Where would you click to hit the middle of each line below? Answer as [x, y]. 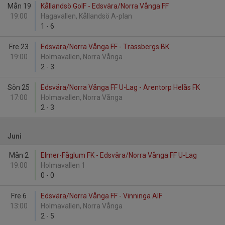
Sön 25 [19, 87]
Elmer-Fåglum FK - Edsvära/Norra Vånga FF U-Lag [119, 155]
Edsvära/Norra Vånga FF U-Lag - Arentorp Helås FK [120, 87]
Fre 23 [19, 47]
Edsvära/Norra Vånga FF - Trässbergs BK [105, 47]
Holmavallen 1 [64, 165]
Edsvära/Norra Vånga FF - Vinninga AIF [101, 196]
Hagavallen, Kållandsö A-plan [87, 16]
